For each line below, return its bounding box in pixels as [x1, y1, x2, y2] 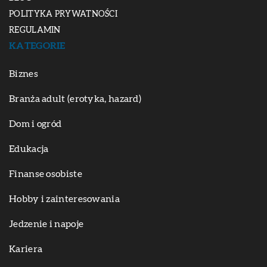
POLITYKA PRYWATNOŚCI [9, 10, 117, 19]
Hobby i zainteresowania [9, 194, 120, 204]
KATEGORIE [9, 41, 66, 51]
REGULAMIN [9, 26, 61, 35]
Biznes [9, 69, 38, 79]
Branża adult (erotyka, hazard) [9, 94, 141, 104]
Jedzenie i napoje [9, 219, 84, 229]
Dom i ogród [9, 119, 62, 129]
